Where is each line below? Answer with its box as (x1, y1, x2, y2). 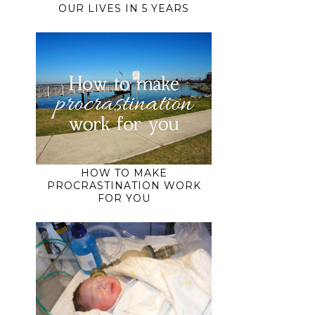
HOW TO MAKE (80, 166, 167, 179)
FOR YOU (97, 191, 150, 205)
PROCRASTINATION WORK (46, 179, 201, 192)
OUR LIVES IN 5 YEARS (58, 1, 189, 15)
